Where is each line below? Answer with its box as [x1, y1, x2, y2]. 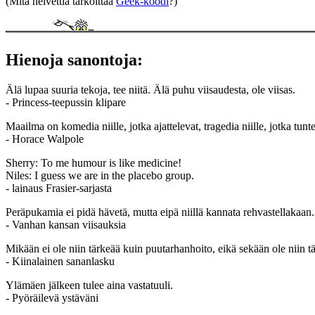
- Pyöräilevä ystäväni [6, 291, 98, 304]
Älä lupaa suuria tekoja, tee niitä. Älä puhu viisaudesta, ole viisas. [6, 83, 295, 96]
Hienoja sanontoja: [6, 51, 143, 70]
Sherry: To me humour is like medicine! [6, 156, 181, 169]
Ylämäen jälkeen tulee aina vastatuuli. [6, 278, 173, 291]
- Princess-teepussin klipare [6, 96, 126, 108]
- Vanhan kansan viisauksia [6, 218, 126, 231]
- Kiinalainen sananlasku [6, 255, 115, 267]
